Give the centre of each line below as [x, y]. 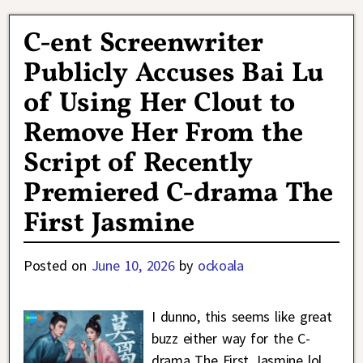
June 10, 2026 [133, 265]
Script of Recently [139, 164]
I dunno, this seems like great [241, 316]
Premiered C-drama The [178, 194]
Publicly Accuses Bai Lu [174, 74]
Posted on [58, 265]
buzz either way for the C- [231, 338]
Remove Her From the [163, 134]
